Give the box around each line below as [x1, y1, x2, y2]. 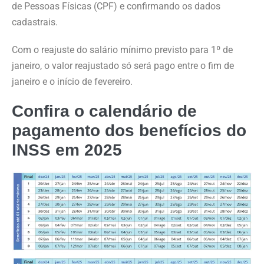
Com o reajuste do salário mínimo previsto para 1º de [12, 44, 233, 56]
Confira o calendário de [12, 102, 197, 121]
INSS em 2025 [12, 141, 122, 160]
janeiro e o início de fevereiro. [12, 76, 133, 88]
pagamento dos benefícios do [12, 121, 246, 140]
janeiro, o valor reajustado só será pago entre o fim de [12, 60, 234, 72]
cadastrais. [12, 16, 58, 28]
